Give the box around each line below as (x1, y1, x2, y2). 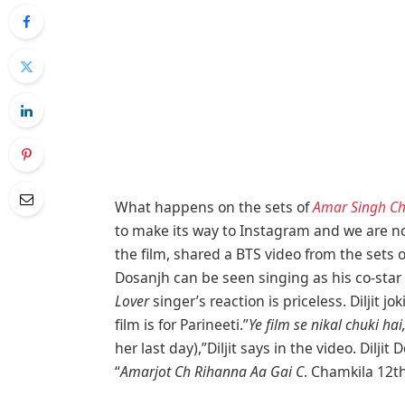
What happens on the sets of (115, 197, 314, 218)
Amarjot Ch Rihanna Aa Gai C (120, 362, 305, 382)
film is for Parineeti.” (115, 315, 250, 335)
